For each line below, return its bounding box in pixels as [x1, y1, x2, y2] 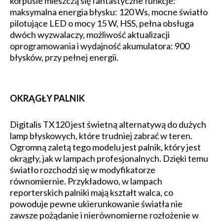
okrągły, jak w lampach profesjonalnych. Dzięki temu [10, 153, 208, 164]
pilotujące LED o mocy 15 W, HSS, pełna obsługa [10, 18, 194, 29]
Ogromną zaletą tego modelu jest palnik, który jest [10, 142, 201, 153]
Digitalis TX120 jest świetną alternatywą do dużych [10, 119, 206, 130]
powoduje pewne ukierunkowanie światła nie [10, 198, 183, 210]
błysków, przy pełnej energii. [10, 52, 118, 63]
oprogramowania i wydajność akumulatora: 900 [10, 40, 189, 52]
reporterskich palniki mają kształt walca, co [10, 187, 173, 198]
